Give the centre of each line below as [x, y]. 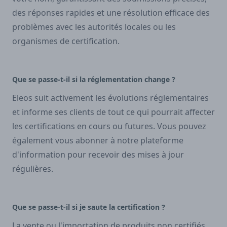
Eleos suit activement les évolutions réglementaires [110, 98]
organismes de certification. [66, 41]
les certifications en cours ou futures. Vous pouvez [109, 126]
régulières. [33, 169]
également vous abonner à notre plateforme [98, 141]
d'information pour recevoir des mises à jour [98, 155]
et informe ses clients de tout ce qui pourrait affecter [113, 112]
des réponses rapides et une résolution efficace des [111, 13]
